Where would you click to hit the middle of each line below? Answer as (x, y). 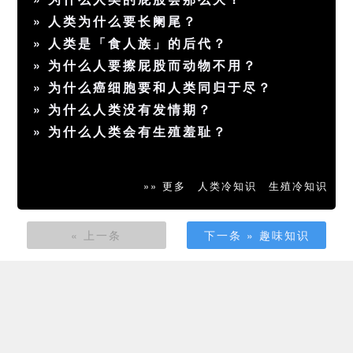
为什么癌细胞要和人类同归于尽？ (161, 87)
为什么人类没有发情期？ (131, 110)
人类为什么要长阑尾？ (123, 21)
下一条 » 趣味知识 (256, 235)
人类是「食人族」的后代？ (138, 43)
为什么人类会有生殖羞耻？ (138, 132)
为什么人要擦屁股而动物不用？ (153, 65)
